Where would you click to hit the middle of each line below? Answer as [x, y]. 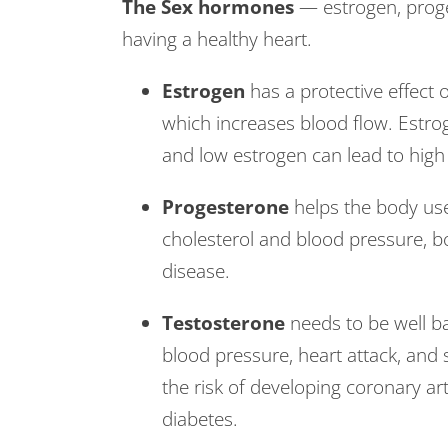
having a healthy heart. [219, 39]
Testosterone [226, 323]
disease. [196, 271]
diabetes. [200, 419]
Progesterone [228, 207]
